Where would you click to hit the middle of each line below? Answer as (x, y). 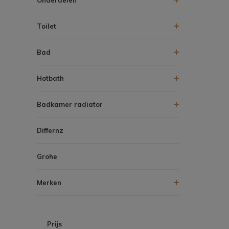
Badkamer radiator (70, 104)
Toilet (47, 26)
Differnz (50, 130)
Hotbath (50, 78)
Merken (49, 182)
